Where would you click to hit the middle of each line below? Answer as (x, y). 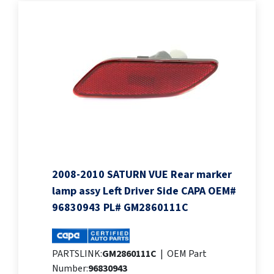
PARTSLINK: (77, 254)
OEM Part (187, 254)
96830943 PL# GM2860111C (120, 208)
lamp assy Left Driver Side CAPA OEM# (144, 191)
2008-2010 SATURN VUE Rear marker (142, 175)
